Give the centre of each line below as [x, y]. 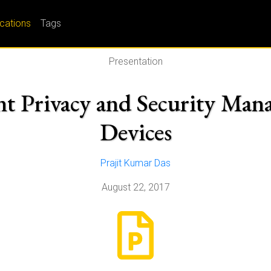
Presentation [135, 61]
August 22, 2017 [135, 187]
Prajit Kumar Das [135, 163]
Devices [135, 132]
